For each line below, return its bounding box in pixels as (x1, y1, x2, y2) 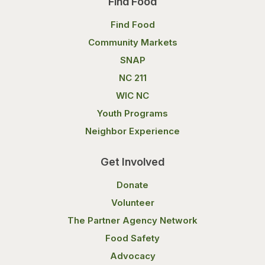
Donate (117, 179, 148, 191)
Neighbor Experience (85, 125, 180, 137)
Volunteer (111, 197, 154, 209)
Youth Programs (97, 108, 168, 119)
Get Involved (101, 156, 164, 169)
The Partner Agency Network (67, 215, 198, 227)
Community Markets (88, 37, 177, 49)
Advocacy (109, 250, 156, 262)
